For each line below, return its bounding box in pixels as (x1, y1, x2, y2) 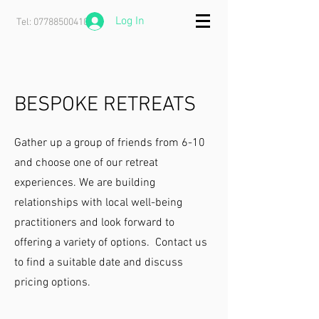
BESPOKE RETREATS (14, 93, 196, 117)
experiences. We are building (14, 176, 155, 190)
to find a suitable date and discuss (14, 256, 183, 270)
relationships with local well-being (14, 196, 182, 210)
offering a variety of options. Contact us (14, 236, 207, 250)
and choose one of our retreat (14, 156, 158, 170)
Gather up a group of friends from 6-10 (14, 136, 205, 150)
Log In (115, 14, 145, 28)
